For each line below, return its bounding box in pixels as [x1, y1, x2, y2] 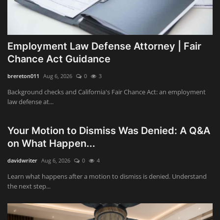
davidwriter [7, 156, 37, 164]
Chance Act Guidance [7, 53, 110, 65]
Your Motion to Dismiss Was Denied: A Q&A [7, 124, 210, 137]
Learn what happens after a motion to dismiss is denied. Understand [7, 171, 207, 181]
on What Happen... [7, 137, 95, 149]
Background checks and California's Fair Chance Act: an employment [7, 87, 206, 96]
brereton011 [7, 72, 39, 80]
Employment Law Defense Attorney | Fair [7, 40, 201, 52]
